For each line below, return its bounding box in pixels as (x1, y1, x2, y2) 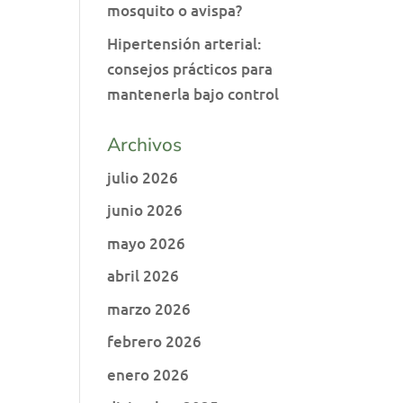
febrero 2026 (107, 331, 202, 352)
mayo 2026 (107, 232, 186, 254)
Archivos (107, 131, 183, 157)
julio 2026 (107, 166, 179, 188)
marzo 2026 (107, 298, 192, 319)
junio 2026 (107, 200, 184, 220)
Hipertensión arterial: (107, 32, 263, 54)
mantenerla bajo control (107, 83, 280, 104)
